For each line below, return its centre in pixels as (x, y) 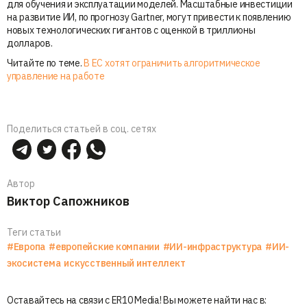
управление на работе (56, 76)
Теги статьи (34, 232)
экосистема (34, 263)
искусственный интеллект (125, 263)
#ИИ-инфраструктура (212, 246)
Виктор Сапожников (68, 201)
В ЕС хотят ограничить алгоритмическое (172, 63)
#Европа (26, 246)
